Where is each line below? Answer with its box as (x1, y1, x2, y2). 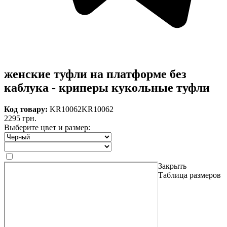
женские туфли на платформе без (4, 67, 186, 81)
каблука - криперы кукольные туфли (4, 81, 210, 95)
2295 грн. (4, 113, 36, 123)
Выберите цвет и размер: (4, 123, 90, 132)
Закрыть (158, 161, 186, 170)
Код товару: (4, 104, 48, 113)
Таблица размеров (158, 170, 221, 179)
